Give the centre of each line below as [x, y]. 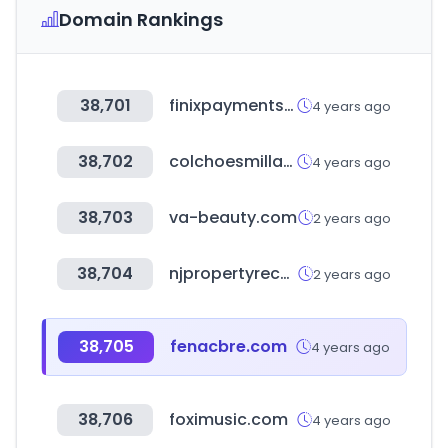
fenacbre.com [228, 346]
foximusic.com [228, 419]
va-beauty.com [233, 217]
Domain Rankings [141, 19]
